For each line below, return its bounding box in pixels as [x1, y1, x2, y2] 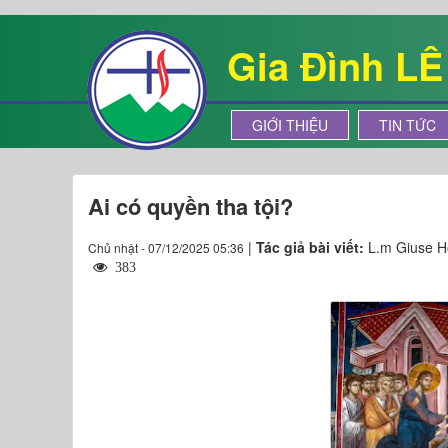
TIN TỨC [379, 115, 436, 135]
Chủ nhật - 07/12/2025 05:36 [88, 239, 244, 256]
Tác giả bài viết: [256, 237, 368, 257]
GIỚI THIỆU [252, 115, 328, 135]
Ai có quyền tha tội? [88, 190, 293, 222]
